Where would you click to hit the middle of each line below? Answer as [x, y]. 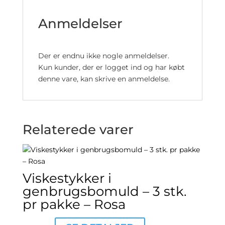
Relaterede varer [78, 129]
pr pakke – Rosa [74, 204]
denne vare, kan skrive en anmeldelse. [104, 79]
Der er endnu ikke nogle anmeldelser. [103, 55]
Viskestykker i [67, 178]
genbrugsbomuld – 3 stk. [104, 191]
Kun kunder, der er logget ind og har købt [111, 67]
